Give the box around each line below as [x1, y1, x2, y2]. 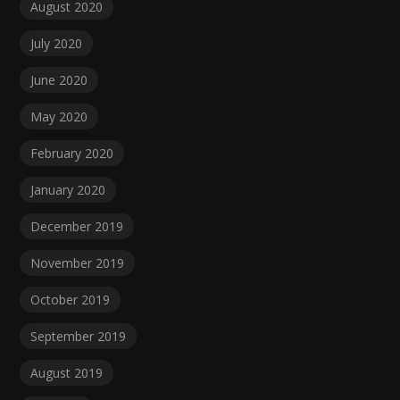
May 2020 [30, 107, 88, 125]
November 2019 [30, 254, 125, 271]
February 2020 [30, 144, 114, 162]
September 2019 [30, 327, 127, 345]
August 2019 [30, 363, 104, 381]
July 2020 [30, 34, 83, 52]
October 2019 [30, 290, 111, 308]
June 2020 [30, 71, 88, 88]
